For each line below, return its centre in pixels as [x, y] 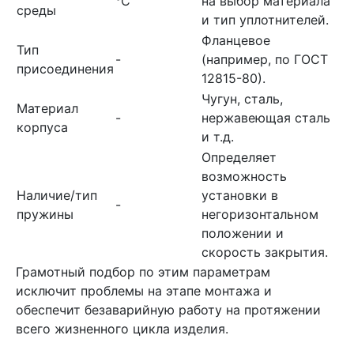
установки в [240, 195]
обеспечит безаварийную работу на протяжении [168, 310]
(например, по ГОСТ [265, 59]
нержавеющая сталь [266, 118]
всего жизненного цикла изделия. [122, 329]
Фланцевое [236, 40]
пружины [45, 214]
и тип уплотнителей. [265, 20]
